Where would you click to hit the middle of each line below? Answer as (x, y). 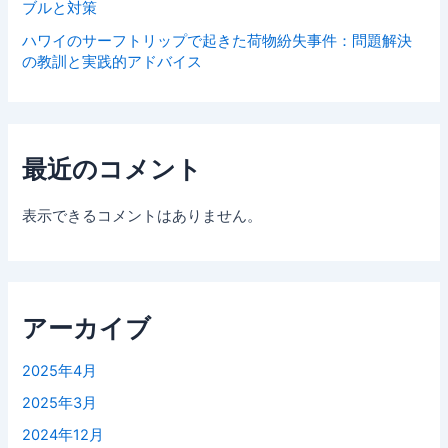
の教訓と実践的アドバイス (112, 61)
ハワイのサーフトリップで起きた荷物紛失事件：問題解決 (217, 40)
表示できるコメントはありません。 (142, 216)
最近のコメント (112, 169)
